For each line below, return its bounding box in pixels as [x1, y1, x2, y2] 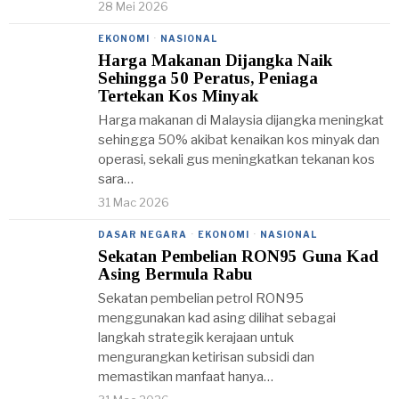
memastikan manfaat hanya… [98, 369, 273, 385]
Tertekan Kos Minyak [98, 86, 258, 105]
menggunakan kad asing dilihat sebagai [98, 310, 336, 326]
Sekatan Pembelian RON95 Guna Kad [98, 247, 379, 265]
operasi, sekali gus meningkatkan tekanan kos [98, 151, 375, 167]
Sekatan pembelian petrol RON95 [98, 290, 304, 306]
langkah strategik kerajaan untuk [98, 330, 294, 346]
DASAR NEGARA [98, 229, 187, 240]
